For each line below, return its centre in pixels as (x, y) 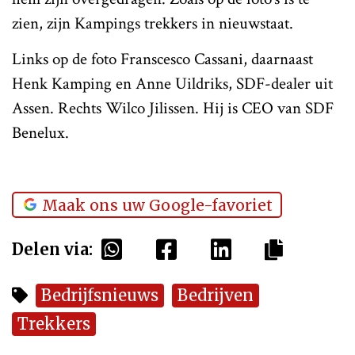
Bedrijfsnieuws (100, 295)
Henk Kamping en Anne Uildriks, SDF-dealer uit (172, 83)
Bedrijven (216, 295)
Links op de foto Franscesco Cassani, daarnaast (162, 59)
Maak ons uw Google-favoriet (157, 205)
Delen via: (52, 249)
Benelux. (40, 132)
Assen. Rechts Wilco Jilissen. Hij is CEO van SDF (173, 108)
